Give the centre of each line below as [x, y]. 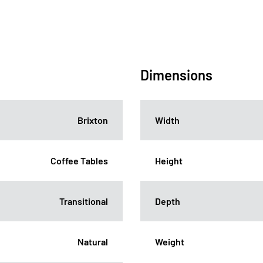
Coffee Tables [79, 160]
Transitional [84, 201]
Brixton [93, 120]
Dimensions [176, 75]
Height [169, 160]
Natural [93, 241]
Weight [170, 241]
